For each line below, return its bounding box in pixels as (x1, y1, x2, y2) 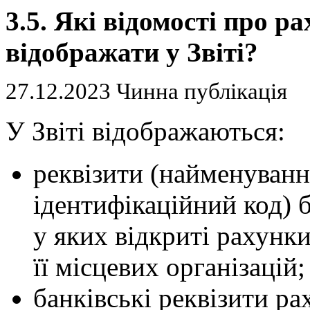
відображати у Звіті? (6, 37, 258, 67)
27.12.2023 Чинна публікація (6, 79, 287, 104)
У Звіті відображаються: (6, 116, 285, 146)
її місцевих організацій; (33, 252, 305, 282)
